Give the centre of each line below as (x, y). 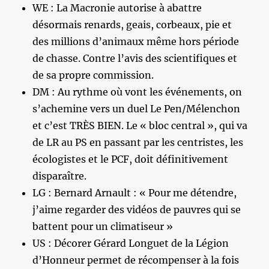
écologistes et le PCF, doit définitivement (131, 159)
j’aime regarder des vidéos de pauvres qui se (137, 209)
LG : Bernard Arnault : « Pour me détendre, (135, 192)
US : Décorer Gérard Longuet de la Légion (131, 243)
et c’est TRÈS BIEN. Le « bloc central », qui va (140, 125)
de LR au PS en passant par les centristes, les (138, 142)
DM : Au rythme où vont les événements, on (138, 92)
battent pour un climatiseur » (103, 226)
